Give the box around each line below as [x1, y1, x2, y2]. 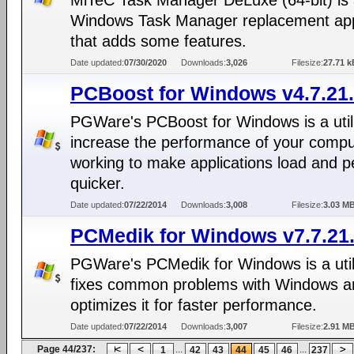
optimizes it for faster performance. [70, 296, 317, 314]
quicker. [70, 175, 125, 192]
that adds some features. [70, 32, 247, 50]
